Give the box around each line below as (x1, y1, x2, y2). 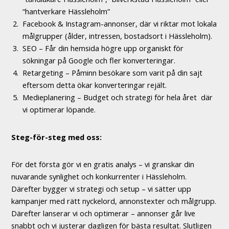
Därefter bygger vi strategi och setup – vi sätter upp (11, 183, 191, 194)
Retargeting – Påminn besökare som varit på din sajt (22, 67, 202, 78)
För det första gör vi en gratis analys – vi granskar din (11, 158, 194, 169)
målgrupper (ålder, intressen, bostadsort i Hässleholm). (22, 31, 212, 41)
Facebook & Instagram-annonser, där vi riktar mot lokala (22, 18, 217, 29)
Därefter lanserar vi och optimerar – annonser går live (11, 208, 195, 218)
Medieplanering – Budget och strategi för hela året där (22, 92, 213, 103)
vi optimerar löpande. (22, 104, 96, 115)
